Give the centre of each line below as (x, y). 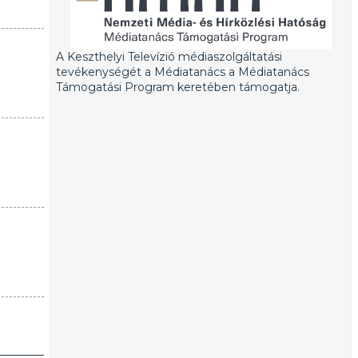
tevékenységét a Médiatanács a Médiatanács (182, 72)
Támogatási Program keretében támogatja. (177, 88)
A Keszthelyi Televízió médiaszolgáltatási (169, 57)
